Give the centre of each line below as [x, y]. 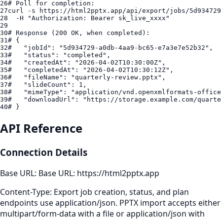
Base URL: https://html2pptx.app [99, 173]
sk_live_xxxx [142, 18]
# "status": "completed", [59, 55]
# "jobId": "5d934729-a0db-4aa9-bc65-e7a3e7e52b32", [110, 47]
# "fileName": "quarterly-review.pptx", [87, 77]
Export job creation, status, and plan [121, 192]
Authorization [57, 18]
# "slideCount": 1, [47, 84]
